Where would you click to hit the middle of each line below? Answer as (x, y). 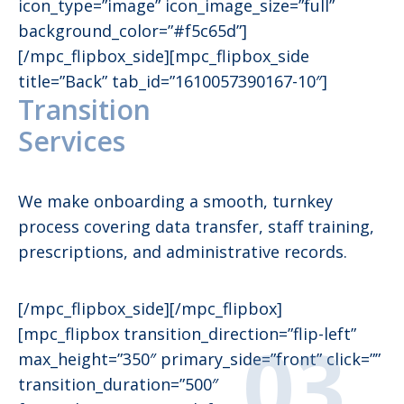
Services (72, 142)
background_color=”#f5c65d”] (133, 31)
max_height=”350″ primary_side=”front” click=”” (199, 359)
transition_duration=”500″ (118, 385)
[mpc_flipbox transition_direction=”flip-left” (187, 334)
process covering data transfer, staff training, (196, 227)
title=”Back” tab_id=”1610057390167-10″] (173, 82)
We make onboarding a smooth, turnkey (175, 202)
